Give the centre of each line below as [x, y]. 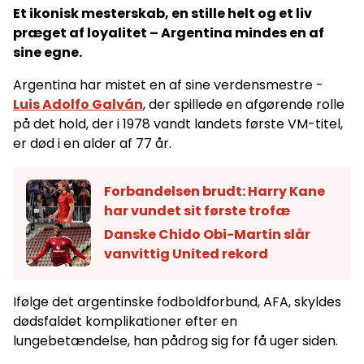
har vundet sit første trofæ [197, 210]
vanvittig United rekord [186, 254]
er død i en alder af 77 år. [92, 144]
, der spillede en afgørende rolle [244, 105]
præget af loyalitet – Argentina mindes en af [169, 33]
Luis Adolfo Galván [78, 105]
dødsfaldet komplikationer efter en [125, 321]
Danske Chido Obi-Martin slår [207, 235]
